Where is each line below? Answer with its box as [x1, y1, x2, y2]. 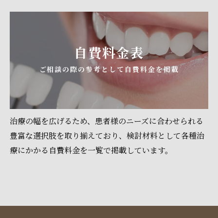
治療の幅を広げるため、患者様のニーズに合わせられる [10, 115, 203, 127]
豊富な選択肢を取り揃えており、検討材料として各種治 [10, 129, 204, 141]
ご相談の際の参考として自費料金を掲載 [39, 65, 179, 74]
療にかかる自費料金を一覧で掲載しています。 [10, 144, 173, 156]
